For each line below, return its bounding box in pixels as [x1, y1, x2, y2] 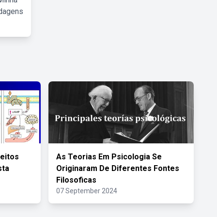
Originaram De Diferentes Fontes [56, 164, 179, 173]
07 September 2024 [56, 187, 117, 195]
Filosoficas [56, 175, 96, 185]
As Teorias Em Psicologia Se [56, 152, 162, 161]
